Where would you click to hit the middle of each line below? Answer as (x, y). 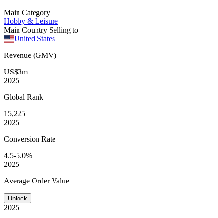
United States (35, 38)
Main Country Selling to (41, 30)
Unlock (18, 198)
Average (18, 181)
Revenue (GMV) (30, 55)
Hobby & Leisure (31, 21)
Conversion (23, 139)
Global (15, 97)
